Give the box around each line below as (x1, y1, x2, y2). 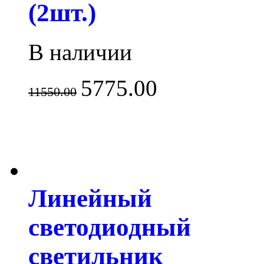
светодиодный (28, 213, 191, 241)
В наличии (28, 39, 132, 65)
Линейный (28, 184, 152, 212)
